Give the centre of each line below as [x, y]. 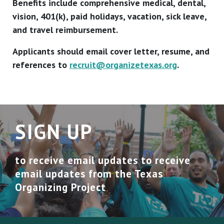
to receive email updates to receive [103, 160]
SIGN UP [54, 132]
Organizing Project [60, 187]
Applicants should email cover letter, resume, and [111, 51]
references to [41, 65]
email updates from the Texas [89, 174]
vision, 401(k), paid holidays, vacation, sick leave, [109, 16]
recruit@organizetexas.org [123, 65]
